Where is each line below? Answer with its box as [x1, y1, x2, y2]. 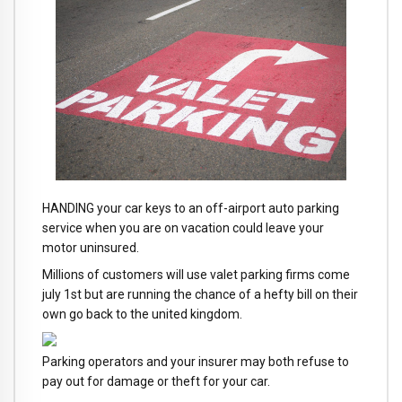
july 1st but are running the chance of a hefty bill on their [42, 287, 358, 302]
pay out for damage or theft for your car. [42, 374, 270, 389]
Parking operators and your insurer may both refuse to [42, 354, 349, 370]
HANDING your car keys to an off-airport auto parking [42, 200, 339, 215]
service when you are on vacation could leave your [42, 220, 324, 235]
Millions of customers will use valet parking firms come [42, 267, 350, 283]
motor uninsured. [42, 240, 139, 255]
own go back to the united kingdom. [42, 307, 242, 322]
